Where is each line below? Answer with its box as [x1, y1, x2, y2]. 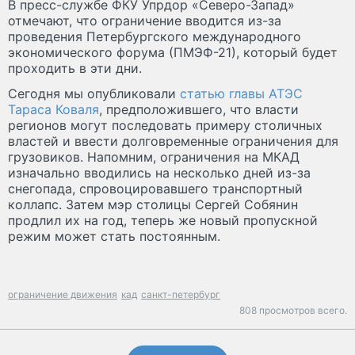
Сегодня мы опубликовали [8, 86, 180, 102]
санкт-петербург [141, 288, 220, 301]
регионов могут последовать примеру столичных [8, 117, 323, 134]
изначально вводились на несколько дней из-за [8, 165, 311, 181]
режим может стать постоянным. [8, 228, 224, 245]
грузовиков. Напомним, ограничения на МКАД [8, 149, 300, 166]
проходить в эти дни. [8, 60, 142, 77]
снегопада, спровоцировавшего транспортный [8, 181, 303, 197]
